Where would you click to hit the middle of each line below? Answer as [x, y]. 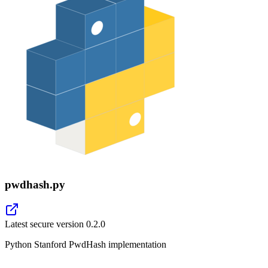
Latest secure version [45, 224]
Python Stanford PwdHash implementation [86, 245]
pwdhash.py [35, 184]
